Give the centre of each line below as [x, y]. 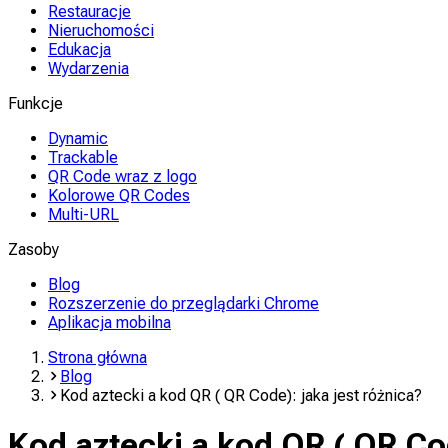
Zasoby [33, 249]
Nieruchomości [101, 30]
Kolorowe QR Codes [119, 195]
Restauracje [89, 11]
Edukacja [79, 49]
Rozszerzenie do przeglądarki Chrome [183, 303]
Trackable [83, 157]
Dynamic [78, 138]
